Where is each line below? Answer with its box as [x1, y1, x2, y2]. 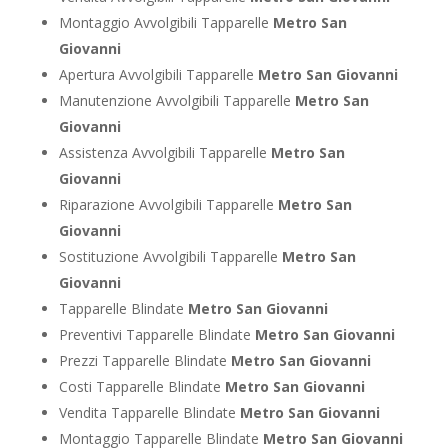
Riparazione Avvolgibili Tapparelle [58, 194, 278, 214]
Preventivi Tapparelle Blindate [58, 324, 255, 344]
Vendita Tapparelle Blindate [58, 402, 240, 422]
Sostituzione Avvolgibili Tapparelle [58, 246, 282, 266]
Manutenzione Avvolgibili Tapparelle [58, 90, 295, 110]
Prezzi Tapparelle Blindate [58, 350, 231, 370]
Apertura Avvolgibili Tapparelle [58, 64, 258, 84]
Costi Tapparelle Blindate [58, 376, 225, 396]
